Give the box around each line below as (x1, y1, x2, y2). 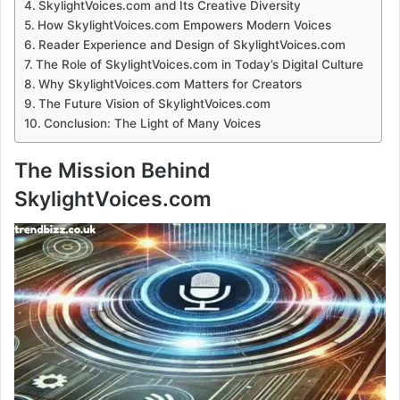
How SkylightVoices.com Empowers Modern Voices (37, 17, 331, 32)
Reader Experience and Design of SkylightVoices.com (37, 37, 346, 52)
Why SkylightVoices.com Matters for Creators (37, 76, 302, 91)
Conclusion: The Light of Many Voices (43, 115, 261, 130)
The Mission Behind (14, 157, 211, 183)
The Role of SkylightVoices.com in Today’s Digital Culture (35, 56, 363, 71)
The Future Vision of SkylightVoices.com (37, 96, 271, 111)
